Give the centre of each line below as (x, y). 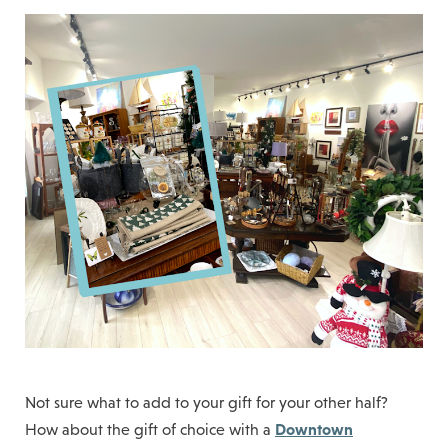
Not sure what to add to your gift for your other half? (206, 402)
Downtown (314, 428)
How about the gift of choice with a (150, 429)
